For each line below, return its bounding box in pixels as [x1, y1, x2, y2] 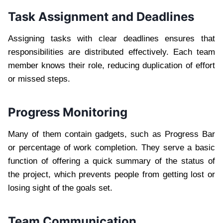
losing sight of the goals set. [8, 183, 112, 193]
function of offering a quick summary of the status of [8, 156, 215, 166]
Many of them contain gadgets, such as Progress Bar [8, 129, 215, 139]
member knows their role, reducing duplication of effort [8, 61, 215, 71]
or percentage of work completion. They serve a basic [8, 143, 215, 153]
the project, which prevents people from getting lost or [8, 170, 215, 180]
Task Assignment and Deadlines [8, 9, 194, 24]
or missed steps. [8, 74, 70, 84]
